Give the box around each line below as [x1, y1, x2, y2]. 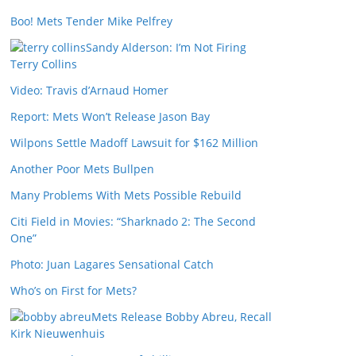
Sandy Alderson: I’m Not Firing [86, 40, 246, 55]
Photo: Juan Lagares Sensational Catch [10, 257, 214, 272]
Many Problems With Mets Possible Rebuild [10, 188, 242, 203]
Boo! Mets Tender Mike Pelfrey [10, 14, 172, 29]
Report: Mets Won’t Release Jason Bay [10, 109, 210, 124]
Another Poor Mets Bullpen [10, 161, 154, 176]
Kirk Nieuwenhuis [10, 326, 105, 341]
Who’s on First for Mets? [10, 283, 137, 298]
